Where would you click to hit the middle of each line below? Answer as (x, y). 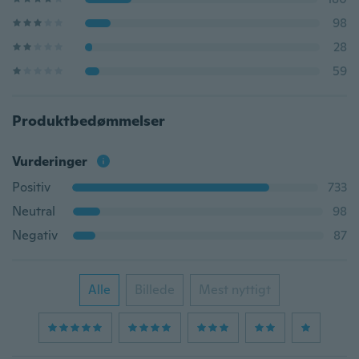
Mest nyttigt (235, 290)
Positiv (31, 187)
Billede (155, 290)
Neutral (34, 211)
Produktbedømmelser (89, 121)
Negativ (35, 235)
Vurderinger (50, 161)
